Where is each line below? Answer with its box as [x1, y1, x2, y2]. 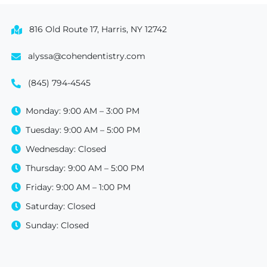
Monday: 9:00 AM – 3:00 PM [26, 105, 140, 117]
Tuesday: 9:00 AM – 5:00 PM [26, 125, 141, 136]
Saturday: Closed [26, 201, 96, 212]
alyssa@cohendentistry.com [27, 51, 145, 62]
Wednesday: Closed [26, 144, 107, 155]
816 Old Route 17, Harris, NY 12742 [29, 24, 167, 35]
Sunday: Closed [26, 220, 89, 231]
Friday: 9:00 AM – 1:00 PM [26, 182, 131, 193]
